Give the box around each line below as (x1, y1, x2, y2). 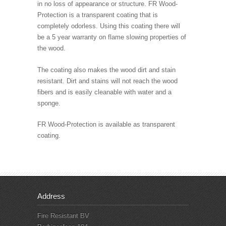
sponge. (37, 99, 61, 107)
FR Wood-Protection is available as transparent (37, 121, 175, 129)
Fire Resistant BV (37, 212, 89, 220)
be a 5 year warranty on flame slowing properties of (37, 33, 186, 41)
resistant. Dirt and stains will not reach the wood (37, 77, 178, 85)
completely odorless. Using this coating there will (37, 22, 180, 30)
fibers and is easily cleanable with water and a (37, 88, 172, 96)
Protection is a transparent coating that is (37, 11, 158, 19)
